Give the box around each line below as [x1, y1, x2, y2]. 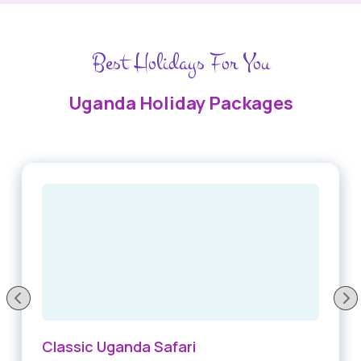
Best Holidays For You [91, 47, 270, 79]
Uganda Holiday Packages [68, 91, 293, 116]
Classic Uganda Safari [42, 337, 196, 357]
